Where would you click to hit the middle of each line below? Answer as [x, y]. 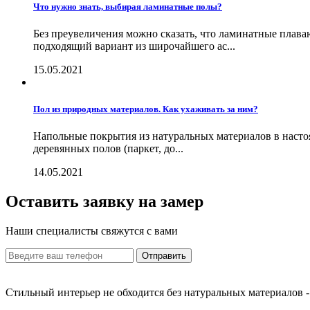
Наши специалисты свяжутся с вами [92, 230]
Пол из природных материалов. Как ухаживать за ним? [146, 109]
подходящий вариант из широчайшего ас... [134, 46]
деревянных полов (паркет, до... [108, 149]
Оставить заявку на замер [104, 201]
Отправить [164, 255]
